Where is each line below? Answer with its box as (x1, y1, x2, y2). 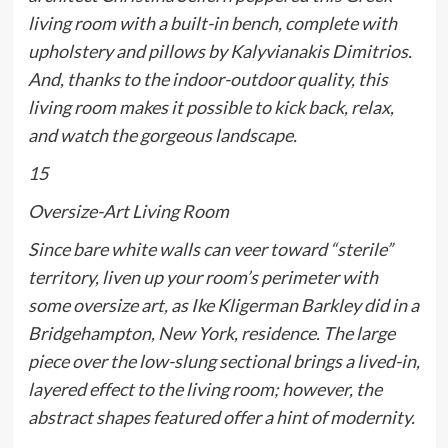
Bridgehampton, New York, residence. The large (27, 322, 395, 345)
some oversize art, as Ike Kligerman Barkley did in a (27, 294, 419, 317)
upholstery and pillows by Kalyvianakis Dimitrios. (27, 40, 412, 63)
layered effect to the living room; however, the (27, 378, 382, 401)
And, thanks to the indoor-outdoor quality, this (27, 68, 388, 91)
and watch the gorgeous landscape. (27, 124, 297, 147)
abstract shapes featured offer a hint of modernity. (27, 406, 415, 429)
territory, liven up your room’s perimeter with (27, 266, 378, 289)
